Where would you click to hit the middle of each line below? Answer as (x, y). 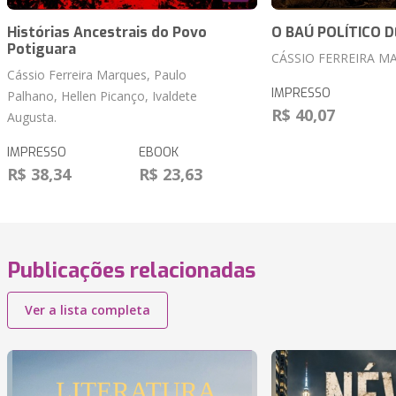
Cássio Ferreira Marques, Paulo (97, 75)
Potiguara (42, 49)
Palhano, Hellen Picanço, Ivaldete (102, 96)
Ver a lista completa (88, 310)
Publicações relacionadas (131, 271)
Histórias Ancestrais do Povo (107, 33)
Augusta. (32, 118)
